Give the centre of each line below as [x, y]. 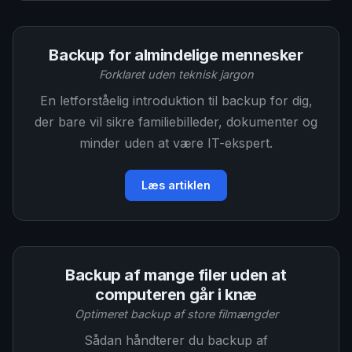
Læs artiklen [176, 185]
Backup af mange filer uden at [176, 275]
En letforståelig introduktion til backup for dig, [176, 101]
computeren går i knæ [176, 295]
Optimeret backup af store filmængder [176, 314]
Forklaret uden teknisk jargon [176, 74]
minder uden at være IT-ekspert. [176, 143]
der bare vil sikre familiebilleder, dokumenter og [176, 122]
